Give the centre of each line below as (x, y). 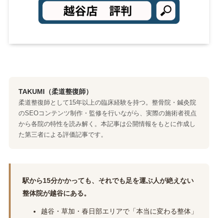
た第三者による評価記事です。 (63, 135)
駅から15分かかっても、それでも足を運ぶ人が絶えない (108, 181)
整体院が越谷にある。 (56, 193)
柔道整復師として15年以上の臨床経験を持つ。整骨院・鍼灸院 (107, 103)
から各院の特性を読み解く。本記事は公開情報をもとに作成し (107, 124)
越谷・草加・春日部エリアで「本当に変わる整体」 (119, 211)
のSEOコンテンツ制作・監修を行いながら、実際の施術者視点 (107, 113)
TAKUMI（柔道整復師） (55, 92)
